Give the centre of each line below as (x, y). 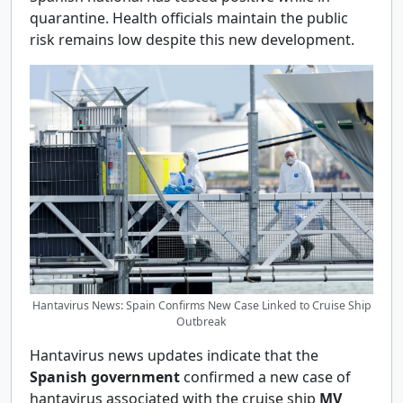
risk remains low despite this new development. (192, 40)
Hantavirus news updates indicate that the (174, 355)
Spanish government (105, 376)
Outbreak (201, 321)
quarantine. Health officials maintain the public (189, 18)
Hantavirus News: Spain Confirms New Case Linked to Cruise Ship (201, 305)
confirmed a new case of (265, 376)
